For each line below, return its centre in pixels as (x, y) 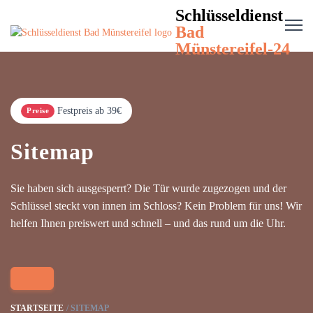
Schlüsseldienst (229, 15)
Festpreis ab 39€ (89, 111)
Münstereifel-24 (233, 49)
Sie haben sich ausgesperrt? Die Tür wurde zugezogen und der (148, 188)
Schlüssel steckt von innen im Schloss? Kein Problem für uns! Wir (156, 206)
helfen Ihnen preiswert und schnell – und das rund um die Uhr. (148, 223)
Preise (38, 110)
